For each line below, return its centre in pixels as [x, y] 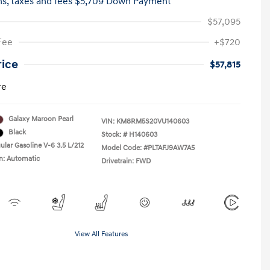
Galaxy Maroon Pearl [41, 119]
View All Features [101, 234]
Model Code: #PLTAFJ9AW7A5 [148, 148]
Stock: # [114, 135]
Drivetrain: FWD [126, 161]
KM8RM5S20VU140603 [153, 121]
